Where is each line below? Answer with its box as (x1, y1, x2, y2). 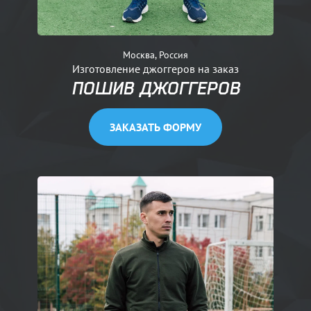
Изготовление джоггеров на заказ (72, 62, 239, 76)
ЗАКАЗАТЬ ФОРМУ (110, 120, 201, 135)
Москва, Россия (123, 48, 188, 62)
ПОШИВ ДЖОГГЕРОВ (71, 78, 240, 99)
